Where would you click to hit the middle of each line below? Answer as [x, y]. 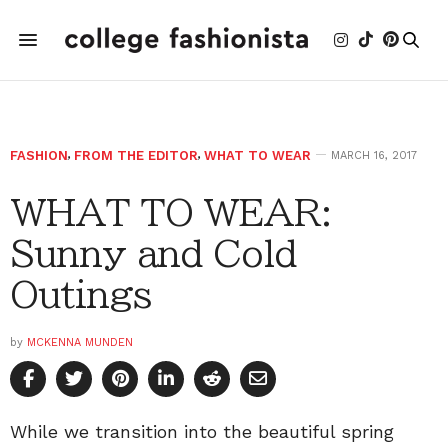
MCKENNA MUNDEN [80, 342]
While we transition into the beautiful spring [202, 431]
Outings [80, 294]
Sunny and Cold [153, 253]
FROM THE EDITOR [136, 155]
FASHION [39, 155]
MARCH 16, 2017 [374, 155]
